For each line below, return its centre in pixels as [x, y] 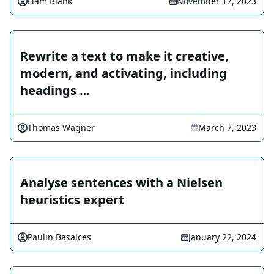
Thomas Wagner [61, 128]
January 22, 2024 [222, 237]
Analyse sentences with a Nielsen [121, 183]
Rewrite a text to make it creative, [124, 56]
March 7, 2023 [227, 128]
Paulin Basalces [59, 237]
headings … [55, 91]
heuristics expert [72, 200]
